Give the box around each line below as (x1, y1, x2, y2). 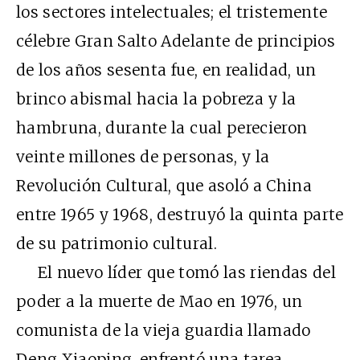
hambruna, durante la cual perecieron (16, 117, 308, 137)
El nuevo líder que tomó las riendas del (16, 262, 337, 282)
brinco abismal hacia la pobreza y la (16, 88, 297, 108)
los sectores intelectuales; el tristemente (16, 2, 328, 22)
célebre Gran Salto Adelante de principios (16, 31, 336, 51)
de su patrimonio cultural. (16, 233, 217, 253)
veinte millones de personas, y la (16, 146, 270, 166)
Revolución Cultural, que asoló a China (16, 175, 312, 195)
